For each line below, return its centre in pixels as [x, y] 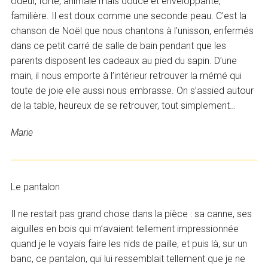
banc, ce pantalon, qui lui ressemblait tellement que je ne [128, 259]
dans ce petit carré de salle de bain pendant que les [119, 46]
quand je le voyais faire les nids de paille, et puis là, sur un [129, 244]
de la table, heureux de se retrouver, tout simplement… [124, 106]
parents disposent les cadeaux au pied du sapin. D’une [124, 61]
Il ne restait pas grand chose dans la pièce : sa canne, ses [132, 214]
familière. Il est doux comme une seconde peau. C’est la [129, 16]
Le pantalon [36, 187]
